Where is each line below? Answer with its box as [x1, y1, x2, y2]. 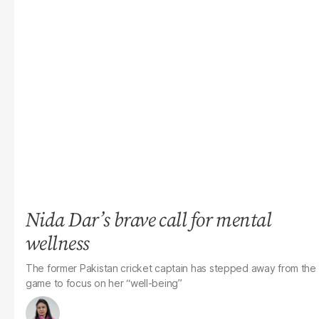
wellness [26, 229, 90, 256]
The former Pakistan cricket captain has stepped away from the [26, 262, 316, 274]
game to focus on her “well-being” [26, 277, 182, 289]
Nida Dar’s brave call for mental [26, 206, 272, 233]
